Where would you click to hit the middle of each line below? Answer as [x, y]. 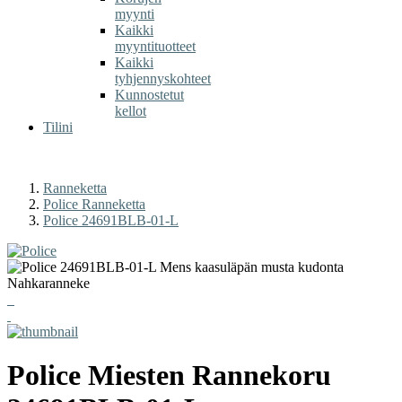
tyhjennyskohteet [163, 79]
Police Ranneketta [94, 204]
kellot [131, 111]
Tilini [58, 127]
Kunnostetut [149, 95]
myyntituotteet [155, 46]
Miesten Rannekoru [206, 376]
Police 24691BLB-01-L [111, 220]
